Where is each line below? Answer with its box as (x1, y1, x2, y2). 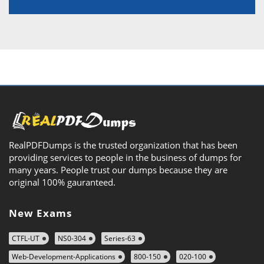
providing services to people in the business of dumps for (9, 151, 242, 163)
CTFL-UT (12, 233, 39, 243)
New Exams (9, 206, 72, 220)
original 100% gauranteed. (9, 176, 115, 188)
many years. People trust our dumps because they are (9, 163, 227, 176)
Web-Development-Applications (12, 251, 115, 262)
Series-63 (104, 233, 136, 243)
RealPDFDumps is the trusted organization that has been (9, 138, 237, 151)
